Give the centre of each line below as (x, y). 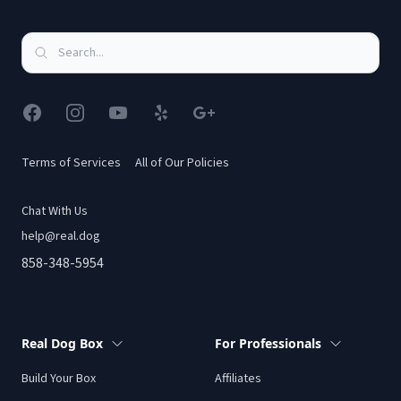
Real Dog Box (62, 344)
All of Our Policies (182, 163)
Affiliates (238, 379)
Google (215, 112)
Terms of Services (71, 163)
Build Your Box (59, 379)
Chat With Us (55, 212)
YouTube (132, 112)
